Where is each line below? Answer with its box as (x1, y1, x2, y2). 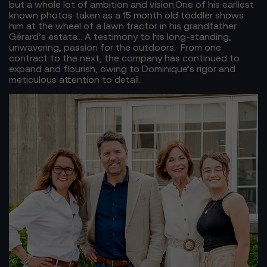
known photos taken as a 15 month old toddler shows (9, 10, 244, 21)
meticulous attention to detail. (9, 74, 141, 85)
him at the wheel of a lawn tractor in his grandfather (9, 20, 237, 32)
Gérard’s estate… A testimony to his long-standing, (9, 31, 231, 42)
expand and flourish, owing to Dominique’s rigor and (9, 63, 235, 74)
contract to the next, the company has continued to (9, 52, 240, 64)
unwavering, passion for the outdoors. (9, 42, 181, 53)
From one (181, 42, 221, 53)
